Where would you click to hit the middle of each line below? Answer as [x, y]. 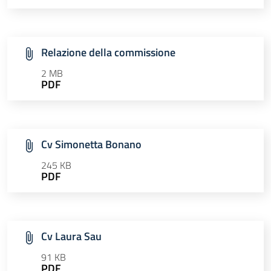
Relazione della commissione [108, 53]
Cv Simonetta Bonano [91, 145]
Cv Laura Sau [71, 237]
